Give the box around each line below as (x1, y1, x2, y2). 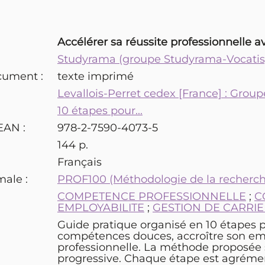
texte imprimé (57, 70, 134, 83)
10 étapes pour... (57, 104, 143, 118)
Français (57, 156, 102, 169)
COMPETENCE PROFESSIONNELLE (57, 190, 246, 203)
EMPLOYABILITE (57, 201, 144, 215)
